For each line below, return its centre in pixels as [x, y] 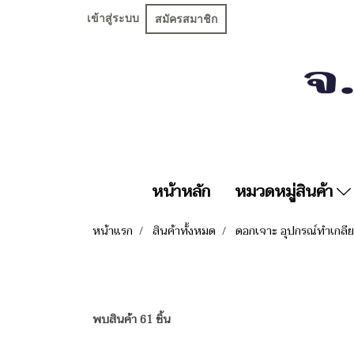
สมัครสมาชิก [186, 19]
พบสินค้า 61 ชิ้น [132, 320]
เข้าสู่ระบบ [113, 19]
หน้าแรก [113, 232]
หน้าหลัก [181, 192]
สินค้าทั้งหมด [184, 232]
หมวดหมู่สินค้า [286, 192]
